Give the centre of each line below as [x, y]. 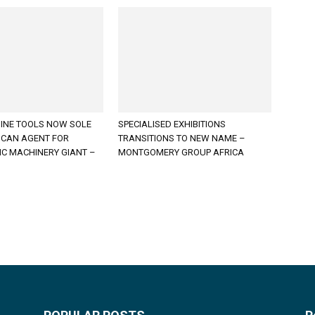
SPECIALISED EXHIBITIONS [172, 124]
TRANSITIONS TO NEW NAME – [182, 138]
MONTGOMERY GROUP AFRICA [181, 152]
